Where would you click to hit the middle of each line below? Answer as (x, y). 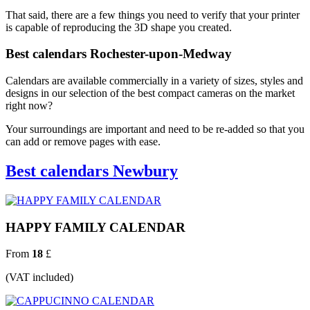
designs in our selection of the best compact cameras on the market (150, 93)
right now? (29, 106)
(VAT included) (39, 277)
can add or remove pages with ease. (83, 142)
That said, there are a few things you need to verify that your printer (153, 15)
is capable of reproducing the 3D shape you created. (119, 27)
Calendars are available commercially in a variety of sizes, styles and (154, 81)
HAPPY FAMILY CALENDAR (95, 227)
